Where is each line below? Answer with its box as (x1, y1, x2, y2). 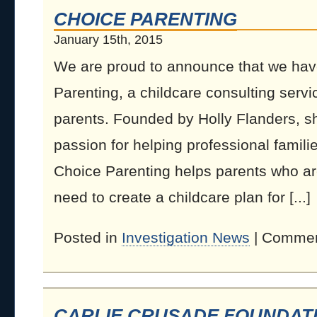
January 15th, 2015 (54, 33, 163, 47)
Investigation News (122, 229, 250, 246)
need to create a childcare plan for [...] (54, 189, 311, 205)
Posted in (54, 229, 122, 246)
